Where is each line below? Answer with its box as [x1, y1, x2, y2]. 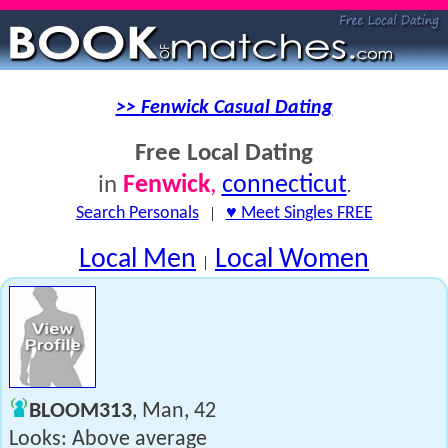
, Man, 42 [132, 400, 216, 423]
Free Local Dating [135, 141, 313, 166]
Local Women [215, 246, 369, 274]
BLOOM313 [29, 400, 132, 423]
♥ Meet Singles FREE [225, 204, 373, 223]
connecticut [221, 172, 347, 199]
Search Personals [75, 204, 199, 223]
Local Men [79, 246, 196, 274]
